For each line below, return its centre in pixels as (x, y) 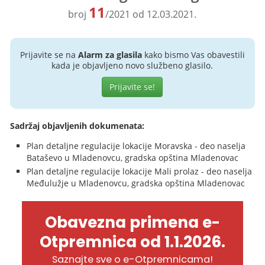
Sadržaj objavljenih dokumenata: (77, 126)
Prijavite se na (49, 55)
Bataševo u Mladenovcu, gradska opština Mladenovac (133, 158)
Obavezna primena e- (132, 222)
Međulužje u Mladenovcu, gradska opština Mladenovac (136, 183)
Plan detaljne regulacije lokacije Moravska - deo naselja (136, 146)
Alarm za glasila (110, 55)
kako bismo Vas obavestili (193, 55)
